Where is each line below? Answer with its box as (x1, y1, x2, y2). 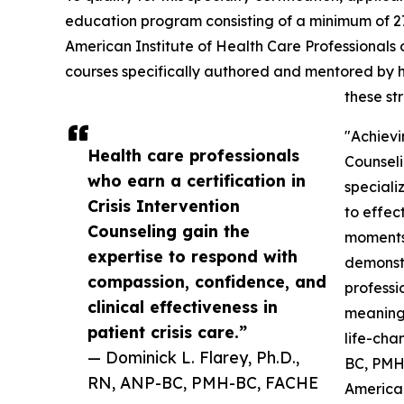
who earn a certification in (87, 170, 306, 191)
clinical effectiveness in (87, 297, 278, 317)
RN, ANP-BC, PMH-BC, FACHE (87, 372, 318, 393)
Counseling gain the (87, 221, 250, 242)
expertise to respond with (87, 246, 298, 267)
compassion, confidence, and (87, 271, 326, 292)
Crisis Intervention (87, 196, 240, 216)
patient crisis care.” (87, 322, 247, 343)
